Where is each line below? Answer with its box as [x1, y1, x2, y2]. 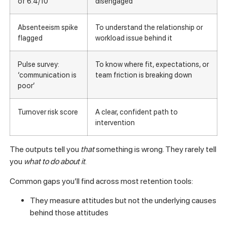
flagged [17, 33, 43, 43]
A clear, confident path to [95, 107, 178, 117]
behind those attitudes [29, 208, 108, 218]
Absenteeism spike [17, 23, 78, 32]
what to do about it [23, 157, 85, 167]
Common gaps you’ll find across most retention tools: [9, 176, 193, 186]
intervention [95, 118, 135, 127]
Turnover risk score [17, 107, 78, 117]
